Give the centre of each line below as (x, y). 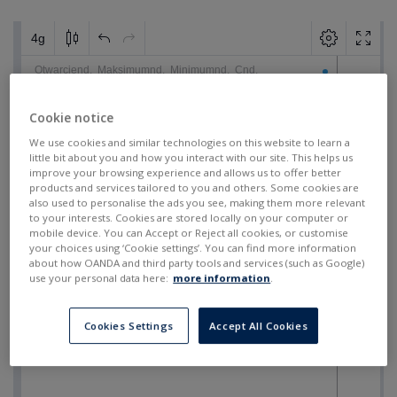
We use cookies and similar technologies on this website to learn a (190, 143)
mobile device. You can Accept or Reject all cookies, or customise (189, 233)
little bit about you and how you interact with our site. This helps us (191, 158)
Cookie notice (72, 118)
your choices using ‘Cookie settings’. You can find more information (193, 248)
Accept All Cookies (258, 326)
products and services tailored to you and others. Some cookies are (195, 188)
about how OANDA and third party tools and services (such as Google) (197, 263)
